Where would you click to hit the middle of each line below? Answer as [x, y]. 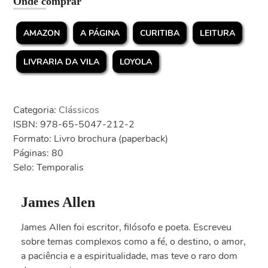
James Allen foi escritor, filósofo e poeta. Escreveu [126, 228]
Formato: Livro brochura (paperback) [91, 139]
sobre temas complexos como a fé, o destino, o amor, [133, 242]
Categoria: [35, 110]
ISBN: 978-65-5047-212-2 [74, 125]
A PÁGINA [100, 33]
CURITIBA [160, 33]
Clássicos [79, 110]
